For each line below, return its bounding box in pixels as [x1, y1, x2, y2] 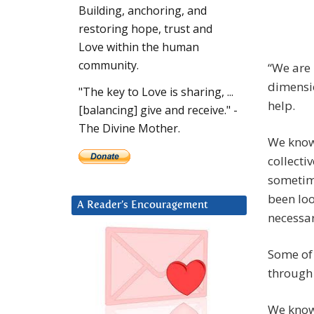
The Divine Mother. [78, 121, 180, 137]
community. [78, 57, 139, 74]
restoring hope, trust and [78, 21, 212, 37]
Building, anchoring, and [78, 3, 207, 19]
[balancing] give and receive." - [78, 102, 238, 118]
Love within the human [78, 39, 199, 55]
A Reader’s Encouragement [77, 200, 208, 211]
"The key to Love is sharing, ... [78, 84, 233, 100]
